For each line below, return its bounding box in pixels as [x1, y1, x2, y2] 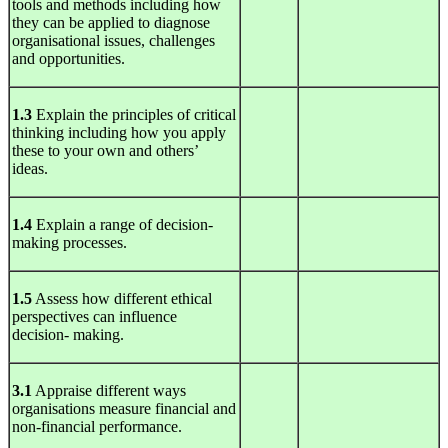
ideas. [12, 160, 48, 178]
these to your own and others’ [12, 142, 198, 160]
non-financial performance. [12, 418, 182, 436]
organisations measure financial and [12, 400, 236, 418]
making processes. [12, 234, 127, 252]
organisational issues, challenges [12, 32, 215, 50]
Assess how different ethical [32, 290, 212, 308]
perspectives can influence [12, 308, 177, 326]
